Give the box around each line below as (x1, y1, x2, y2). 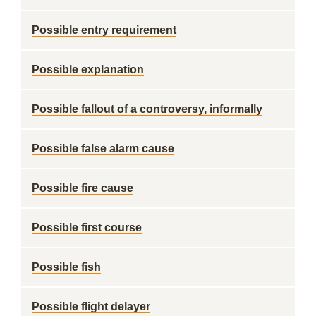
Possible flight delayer (32, 300, 150, 312)
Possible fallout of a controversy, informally (32, 103, 262, 115)
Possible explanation (32, 63, 144, 75)
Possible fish (32, 261, 101, 273)
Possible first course (32, 221, 142, 233)
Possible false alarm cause (32, 142, 174, 154)
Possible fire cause (32, 182, 133, 194)
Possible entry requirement (32, 24, 176, 36)
